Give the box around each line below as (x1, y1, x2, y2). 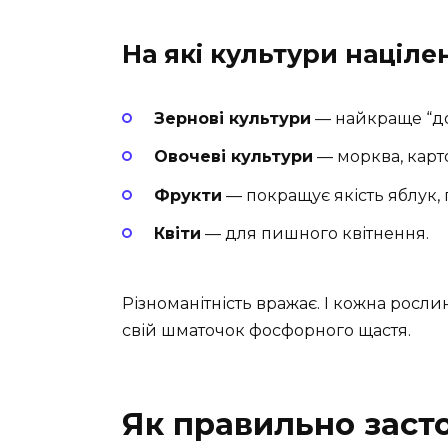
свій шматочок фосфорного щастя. (122, 320, 411, 340)
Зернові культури (154, 109, 311, 129)
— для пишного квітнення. (201, 223, 429, 243)
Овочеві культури (154, 147, 313, 167)
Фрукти (154, 185, 222, 205)
